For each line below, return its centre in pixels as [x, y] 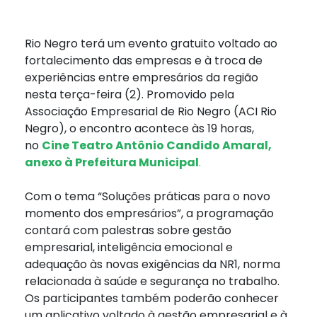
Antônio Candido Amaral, [194, 146]
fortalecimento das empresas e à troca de [144, 61]
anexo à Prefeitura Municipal [112, 163]
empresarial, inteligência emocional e [129, 248]
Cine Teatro [77, 146]
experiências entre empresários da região [142, 78]
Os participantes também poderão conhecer [152, 299]
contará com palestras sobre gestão [128, 231]
